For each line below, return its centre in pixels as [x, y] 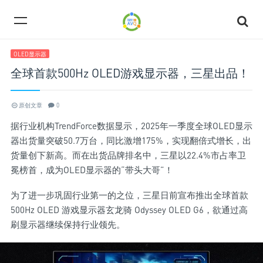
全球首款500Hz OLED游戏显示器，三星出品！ [130, 73]
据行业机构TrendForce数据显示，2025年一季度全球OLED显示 [131, 126]
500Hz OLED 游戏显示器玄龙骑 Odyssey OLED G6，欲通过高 [129, 210]
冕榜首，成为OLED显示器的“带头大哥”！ [92, 170]
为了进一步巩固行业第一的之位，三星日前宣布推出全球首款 [129, 195]
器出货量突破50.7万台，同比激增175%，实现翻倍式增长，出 [131, 140]
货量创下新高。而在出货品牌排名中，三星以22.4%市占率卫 [128, 155]
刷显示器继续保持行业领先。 [68, 224]
